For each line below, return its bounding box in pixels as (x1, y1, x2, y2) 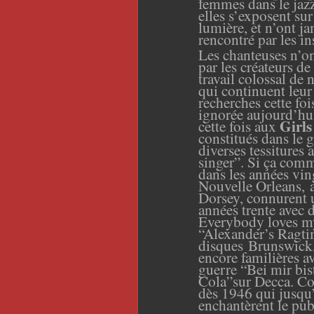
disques (198, 234, 248, 255)
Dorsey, (198, 186, 247, 207)
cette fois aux (198, 115, 280, 136)
